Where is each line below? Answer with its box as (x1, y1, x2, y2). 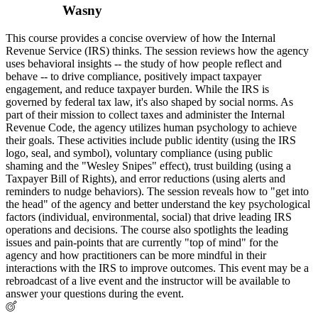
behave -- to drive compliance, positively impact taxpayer (6, 70, 261, 82)
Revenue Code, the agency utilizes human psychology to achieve (6, 121, 297, 133)
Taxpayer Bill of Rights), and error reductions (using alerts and (6, 172, 285, 185)
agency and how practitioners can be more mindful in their (6, 248, 266, 261)
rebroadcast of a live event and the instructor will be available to (6, 274, 290, 287)
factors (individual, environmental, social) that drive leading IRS (6, 210, 292, 223)
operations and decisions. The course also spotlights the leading (6, 223, 288, 236)
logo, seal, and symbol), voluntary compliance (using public (6, 146, 273, 159)
